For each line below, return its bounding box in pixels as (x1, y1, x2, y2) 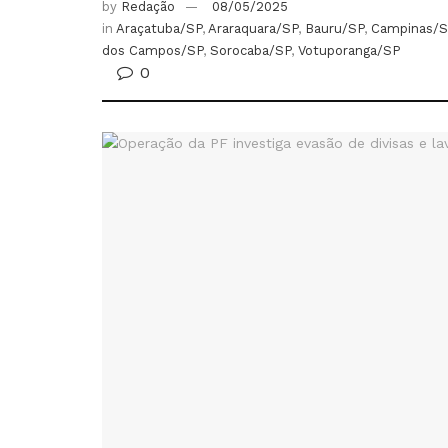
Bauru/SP (305, 21, 364, 37)
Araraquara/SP (208, 21, 298, 37)
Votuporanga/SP (298, 43, 401, 59)
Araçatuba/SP (116, 21, 202, 37)
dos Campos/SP (102, 43, 203, 59)
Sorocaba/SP (210, 43, 291, 59)
